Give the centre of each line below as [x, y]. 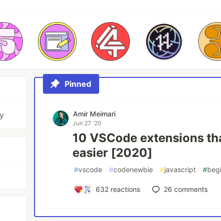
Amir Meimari [94, 114]
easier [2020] [113, 153]
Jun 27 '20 [87, 123]
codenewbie [133, 169]
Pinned [78, 84]
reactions [125, 189]
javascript [180, 169]
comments [190, 189]
